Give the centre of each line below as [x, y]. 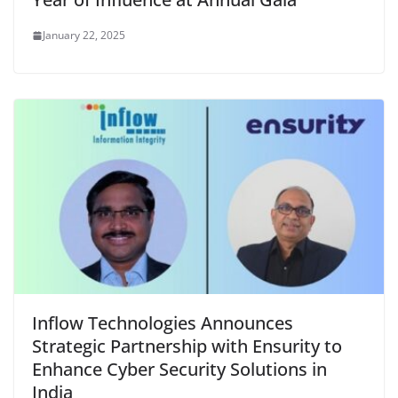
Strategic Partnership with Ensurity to [187, 346]
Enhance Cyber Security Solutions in [179, 369]
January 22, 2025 [84, 36]
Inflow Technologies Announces [163, 322]
